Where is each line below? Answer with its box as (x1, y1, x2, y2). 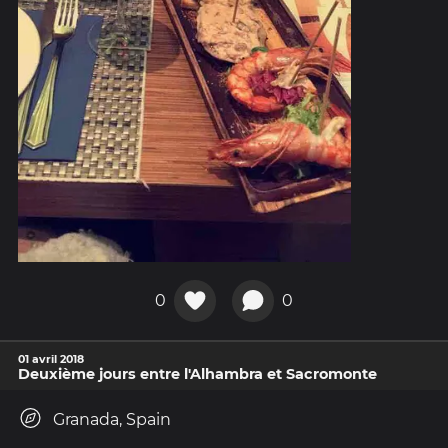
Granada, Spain (53, 409, 171, 429)
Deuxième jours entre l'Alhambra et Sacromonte (18, 364, 377, 383)
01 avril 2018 (18, 351, 84, 366)
